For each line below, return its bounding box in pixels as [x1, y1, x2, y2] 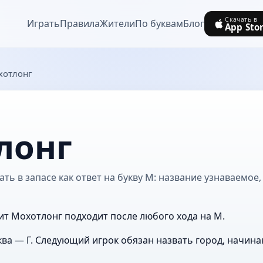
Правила [59, 17, 100, 31]
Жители [99, 17, 135, 31]
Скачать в [225, 15, 257, 23]
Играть [26, 17, 60, 31]
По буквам [134, 17, 183, 31]
